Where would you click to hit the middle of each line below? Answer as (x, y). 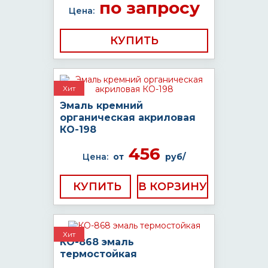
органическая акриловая (128, 118)
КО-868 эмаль (97, 242)
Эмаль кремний (101, 106)
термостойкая (98, 254)
